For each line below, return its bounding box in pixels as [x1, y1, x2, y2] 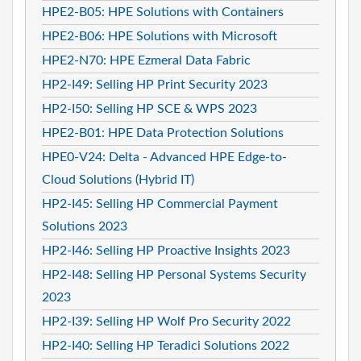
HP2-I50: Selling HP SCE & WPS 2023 [42, 102, 257, 115]
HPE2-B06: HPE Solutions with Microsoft [42, 29, 277, 43]
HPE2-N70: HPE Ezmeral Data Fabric [42, 53, 251, 67]
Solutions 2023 [42, 219, 127, 233]
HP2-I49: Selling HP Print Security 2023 [42, 77, 268, 91]
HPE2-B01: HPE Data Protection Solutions [42, 126, 284, 139]
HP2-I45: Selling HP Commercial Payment [42, 197, 278, 210]
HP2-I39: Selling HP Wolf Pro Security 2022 [42, 314, 291, 328]
